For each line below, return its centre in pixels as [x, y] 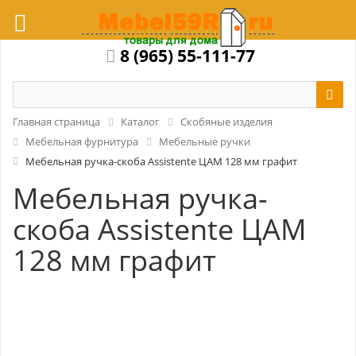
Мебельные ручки [205, 141]
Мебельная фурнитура [82, 141]
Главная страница [56, 122]
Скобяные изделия [226, 122]
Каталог [140, 122]
